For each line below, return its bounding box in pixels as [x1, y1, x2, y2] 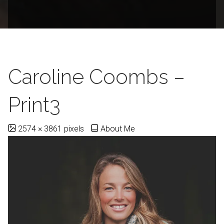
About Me [100, 123, 135, 133]
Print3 [8, 92, 61, 116]
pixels [64, 123, 84, 133]
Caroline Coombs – [8, 64, 185, 88]
